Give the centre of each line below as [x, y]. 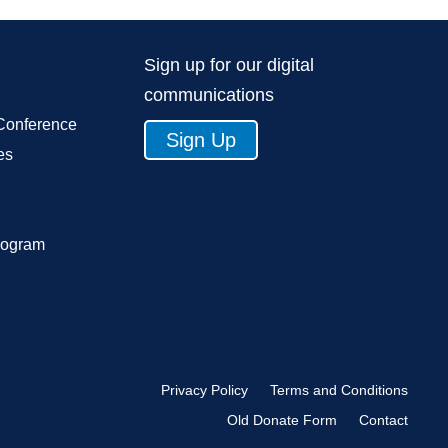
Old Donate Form [281, 420]
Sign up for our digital [229, 65]
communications [209, 95]
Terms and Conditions [338, 390]
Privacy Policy [204, 390]
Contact [383, 420]
